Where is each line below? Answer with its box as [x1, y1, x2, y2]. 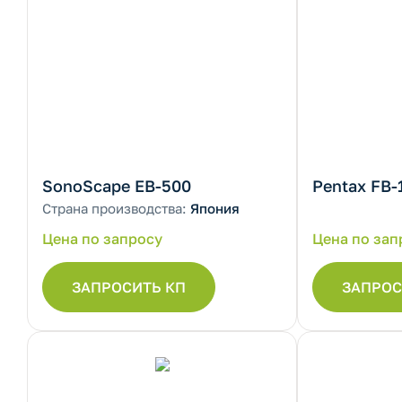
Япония [190, 200, 240, 216]
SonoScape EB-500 [42, 176, 191, 196]
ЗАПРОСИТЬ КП [72, 278, 186, 296]
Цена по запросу [42, 230, 162, 248]
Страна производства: [42, 200, 190, 216]
